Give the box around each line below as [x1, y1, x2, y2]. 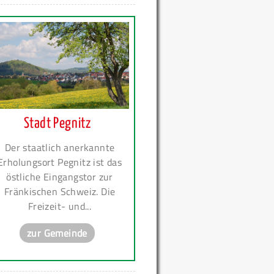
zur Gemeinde [27, 226, 87, 241]
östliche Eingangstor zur [6, 169, 113, 185]
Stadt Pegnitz [23, 117, 91, 131]
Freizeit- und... [28, 199, 92, 214]
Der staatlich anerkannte [4, 140, 115, 155]
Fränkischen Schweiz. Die [4, 184, 116, 199]
